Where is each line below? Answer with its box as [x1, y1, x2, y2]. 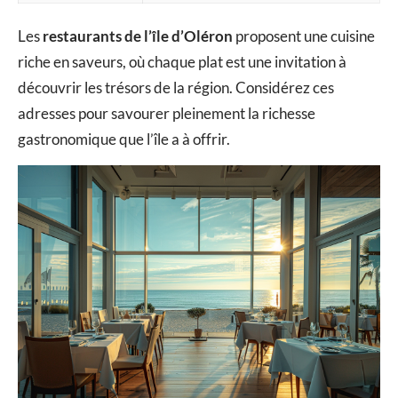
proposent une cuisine [233, 27, 375, 46]
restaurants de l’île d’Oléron [43, 27, 233, 46]
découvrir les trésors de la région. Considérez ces [18, 78, 334, 98]
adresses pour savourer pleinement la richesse [18, 104, 315, 123]
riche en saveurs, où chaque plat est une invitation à [18, 52, 346, 72]
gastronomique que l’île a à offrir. [18, 130, 230, 149]
